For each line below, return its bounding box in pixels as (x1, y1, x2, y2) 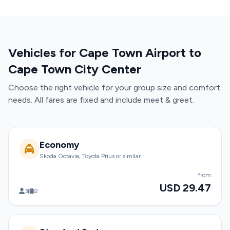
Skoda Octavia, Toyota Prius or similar (40, 152, 141, 160)
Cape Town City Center (8, 62, 141, 76)
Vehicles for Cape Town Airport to (8, 45, 201, 60)
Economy (40, 139, 79, 150)
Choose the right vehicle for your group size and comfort (8, 83, 220, 92)
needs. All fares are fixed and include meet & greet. (8, 95, 194, 105)
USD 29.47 (160, 182, 211, 194)
